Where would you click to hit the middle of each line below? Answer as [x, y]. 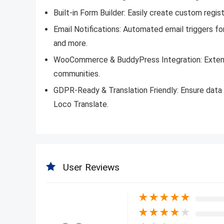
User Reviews [91, 167]
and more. [70, 43]
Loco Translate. [81, 104]
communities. [77, 73]
